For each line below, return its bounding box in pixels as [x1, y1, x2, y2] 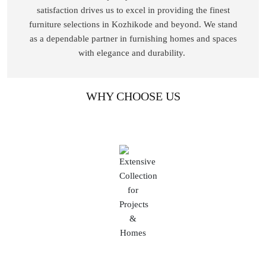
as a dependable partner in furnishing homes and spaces [29, 33, 237, 43]
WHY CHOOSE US [85, 89, 180, 103]
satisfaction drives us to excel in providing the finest [36, 5, 230, 15]
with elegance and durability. [78, 47, 188, 58]
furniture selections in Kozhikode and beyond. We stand [28, 19, 237, 29]
